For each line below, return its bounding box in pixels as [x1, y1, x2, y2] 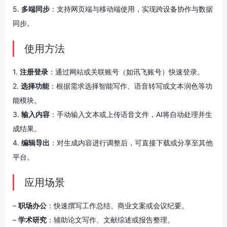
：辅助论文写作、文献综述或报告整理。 [47, 215, 174, 224]
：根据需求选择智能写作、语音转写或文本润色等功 [49, 82, 212, 90]
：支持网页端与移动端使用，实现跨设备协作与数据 [50, 5, 213, 13]
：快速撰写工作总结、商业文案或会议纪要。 [47, 201, 188, 210]
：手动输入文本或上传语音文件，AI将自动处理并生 [50, 110, 212, 119]
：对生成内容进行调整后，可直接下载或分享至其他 [50, 138, 213, 147]
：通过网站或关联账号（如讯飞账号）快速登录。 [48, 67, 204, 76]
